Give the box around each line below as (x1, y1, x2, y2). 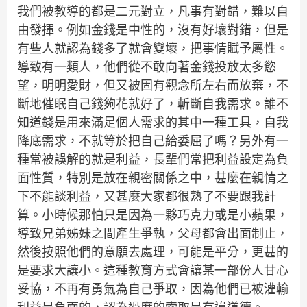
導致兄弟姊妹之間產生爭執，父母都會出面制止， (17, 225, 288, 242)
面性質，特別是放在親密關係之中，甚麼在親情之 (17, 170, 288, 186)
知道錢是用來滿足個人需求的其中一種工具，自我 (17, 114, 288, 131)
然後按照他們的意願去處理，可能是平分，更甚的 (17, 244, 288, 260)
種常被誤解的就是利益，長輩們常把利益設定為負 (17, 151, 288, 168)
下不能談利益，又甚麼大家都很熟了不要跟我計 (17, 188, 276, 205)
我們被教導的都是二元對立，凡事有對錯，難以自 (17, 3, 288, 20)
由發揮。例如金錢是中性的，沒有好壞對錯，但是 (17, 22, 288, 38)
